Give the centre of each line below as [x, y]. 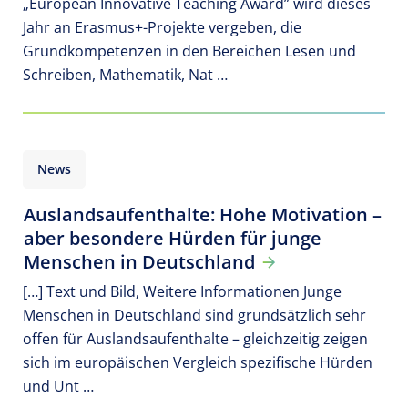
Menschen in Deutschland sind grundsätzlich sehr [194, 315]
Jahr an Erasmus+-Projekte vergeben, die [162, 27]
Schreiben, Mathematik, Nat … [125, 75]
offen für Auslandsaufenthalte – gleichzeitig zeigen [195, 339]
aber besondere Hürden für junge [173, 238]
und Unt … [58, 386]
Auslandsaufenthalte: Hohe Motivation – [203, 214]
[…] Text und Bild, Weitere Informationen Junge [182, 291]
